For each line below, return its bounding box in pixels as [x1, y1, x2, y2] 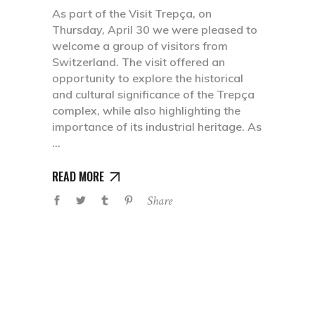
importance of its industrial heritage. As [52, 119, 262, 134]
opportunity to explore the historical [52, 70, 243, 85]
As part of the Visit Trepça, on [52, 6, 212, 20]
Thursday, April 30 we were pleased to [52, 22, 257, 37]
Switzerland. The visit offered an [52, 54, 225, 69]
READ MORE [52, 167, 104, 185]
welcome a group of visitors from [52, 38, 228, 53]
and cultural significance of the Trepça [52, 86, 255, 101]
